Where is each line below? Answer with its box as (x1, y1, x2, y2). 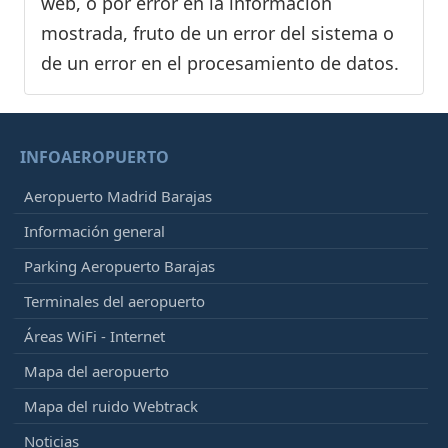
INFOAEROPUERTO (20, 146, 169, 169)
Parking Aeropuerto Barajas (24, 256, 215, 277)
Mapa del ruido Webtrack (24, 396, 198, 417)
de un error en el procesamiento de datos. (41, 51, 399, 76)
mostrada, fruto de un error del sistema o (41, 21, 394, 46)
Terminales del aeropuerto (24, 291, 205, 312)
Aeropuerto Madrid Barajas (24, 186, 212, 207)
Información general (24, 221, 165, 242)
